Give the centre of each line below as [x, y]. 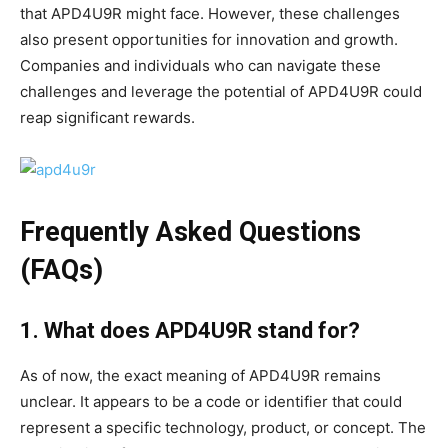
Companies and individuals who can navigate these [200, 66]
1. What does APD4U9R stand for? [190, 331]
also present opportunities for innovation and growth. [209, 40]
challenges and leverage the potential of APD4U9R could [221, 92]
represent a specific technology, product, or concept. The [223, 428]
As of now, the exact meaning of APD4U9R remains [200, 376]
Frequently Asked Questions [190, 232]
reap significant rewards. [107, 118]
